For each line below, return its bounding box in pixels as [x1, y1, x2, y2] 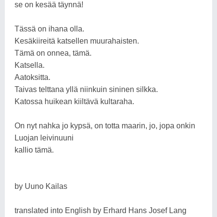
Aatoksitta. [15, 73, 50, 81]
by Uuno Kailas [15, 182, 67, 190]
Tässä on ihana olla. [15, 24, 84, 33]
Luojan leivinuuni [15, 133, 74, 142]
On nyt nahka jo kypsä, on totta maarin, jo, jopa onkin [15, 121, 195, 130]
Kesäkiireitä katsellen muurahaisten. [15, 36, 139, 45]
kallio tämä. [15, 145, 54, 154]
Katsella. [15, 61, 45, 69]
